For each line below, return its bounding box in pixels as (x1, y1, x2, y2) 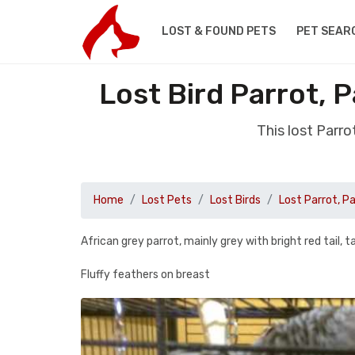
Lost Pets (142, 193, 192, 207)
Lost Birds (210, 193, 261, 207)
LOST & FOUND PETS (161, 25, 276, 38)
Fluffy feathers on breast (81, 268, 210, 281)
